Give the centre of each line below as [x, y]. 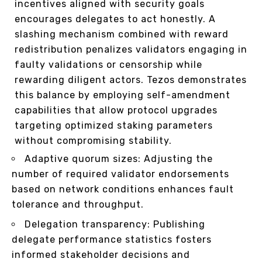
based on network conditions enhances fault [123, 189]
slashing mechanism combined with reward [122, 35]
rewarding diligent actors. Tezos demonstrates [131, 80]
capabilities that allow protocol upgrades [116, 111]
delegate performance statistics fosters [112, 240]
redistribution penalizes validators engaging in [131, 50]
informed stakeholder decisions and [101, 255]
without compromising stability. [93, 141]
